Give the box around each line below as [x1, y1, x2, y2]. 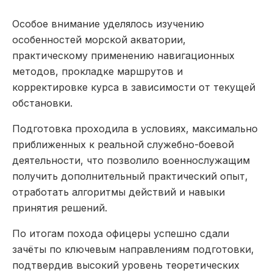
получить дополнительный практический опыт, [12, 170, 248, 183]
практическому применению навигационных [12, 49, 235, 62]
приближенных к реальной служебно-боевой [12, 138, 234, 151]
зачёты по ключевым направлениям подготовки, [12, 243, 254, 256]
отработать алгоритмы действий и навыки [12, 186, 225, 199]
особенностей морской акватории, [12, 34, 186, 46]
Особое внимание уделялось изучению [12, 18, 204, 30]
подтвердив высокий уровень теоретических [12, 259, 239, 272]
